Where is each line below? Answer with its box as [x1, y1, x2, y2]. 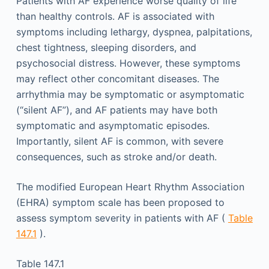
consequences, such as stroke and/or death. [16, 150, 217, 163]
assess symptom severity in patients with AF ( [16, 211, 228, 224]
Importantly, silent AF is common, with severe [16, 134, 223, 147]
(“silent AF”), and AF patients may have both [16, 103, 217, 116]
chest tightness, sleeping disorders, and [16, 41, 196, 53]
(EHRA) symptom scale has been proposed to [16, 196, 225, 208]
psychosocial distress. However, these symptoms [16, 56, 240, 69]
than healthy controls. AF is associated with [16, 10, 214, 22]
